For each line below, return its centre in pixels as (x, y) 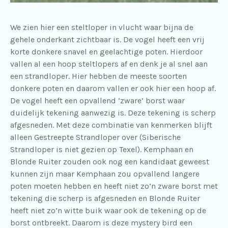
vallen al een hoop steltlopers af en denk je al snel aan (109, 64)
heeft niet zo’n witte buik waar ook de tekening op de (108, 210)
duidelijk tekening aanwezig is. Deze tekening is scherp (113, 112)
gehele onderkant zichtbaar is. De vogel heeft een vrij (107, 39)
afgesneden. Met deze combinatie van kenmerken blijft (111, 125)
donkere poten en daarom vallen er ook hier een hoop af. (113, 88)
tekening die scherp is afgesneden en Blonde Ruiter (105, 198)
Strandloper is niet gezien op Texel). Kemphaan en (102, 149)
